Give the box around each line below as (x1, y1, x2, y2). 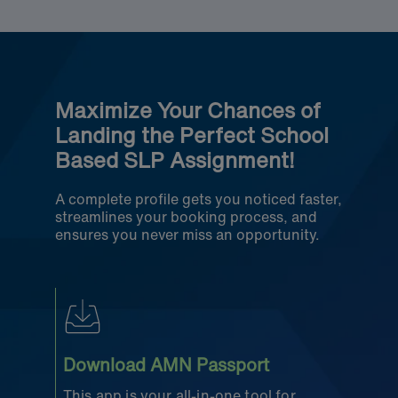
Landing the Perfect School (55, 118, 329, 151)
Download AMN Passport (63, 351, 269, 378)
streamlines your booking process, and (55, 205, 317, 227)
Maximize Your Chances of (55, 93, 321, 126)
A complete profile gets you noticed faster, (55, 187, 342, 210)
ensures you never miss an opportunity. (55, 223, 320, 245)
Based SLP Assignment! (55, 143, 295, 176)
